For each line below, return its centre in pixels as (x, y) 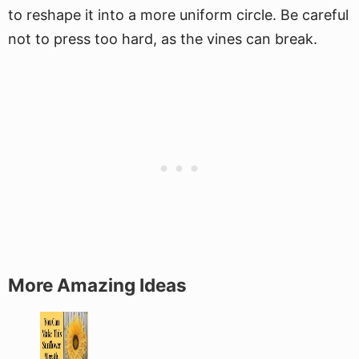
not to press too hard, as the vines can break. (163, 39)
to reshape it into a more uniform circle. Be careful (178, 15)
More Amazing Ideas (97, 285)
